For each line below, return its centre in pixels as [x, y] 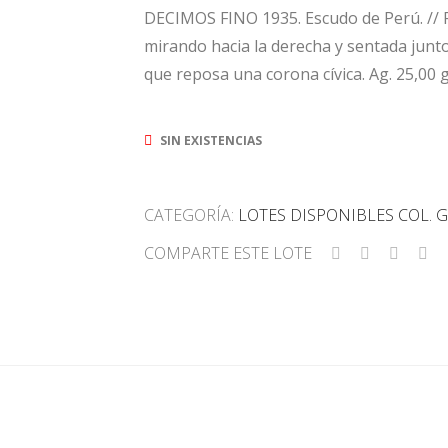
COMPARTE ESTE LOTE [228, 252]
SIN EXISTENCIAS [211, 140]
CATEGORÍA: [191, 214]
